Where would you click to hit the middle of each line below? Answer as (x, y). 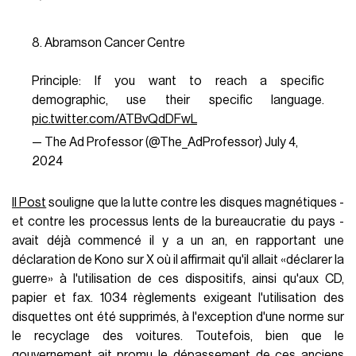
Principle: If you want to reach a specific (178, 81)
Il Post (29, 202)
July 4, (281, 142)
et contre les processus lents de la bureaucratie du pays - (178, 221)
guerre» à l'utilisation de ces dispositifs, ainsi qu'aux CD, (178, 279)
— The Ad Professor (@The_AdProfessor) (148, 142)
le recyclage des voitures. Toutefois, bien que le (178, 336)
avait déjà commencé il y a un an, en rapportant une (178, 240)
